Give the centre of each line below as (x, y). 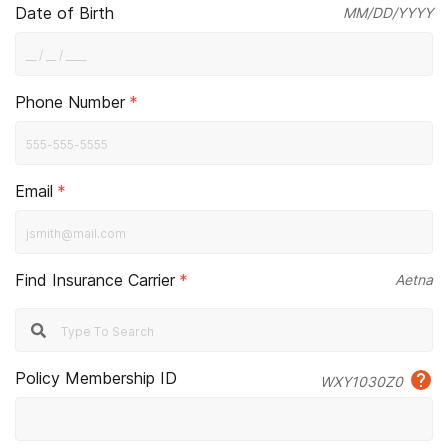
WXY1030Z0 (361, 381)
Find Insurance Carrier (95, 280)
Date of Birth (64, 13)
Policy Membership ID (96, 378)
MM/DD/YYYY (388, 12)
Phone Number (70, 102)
